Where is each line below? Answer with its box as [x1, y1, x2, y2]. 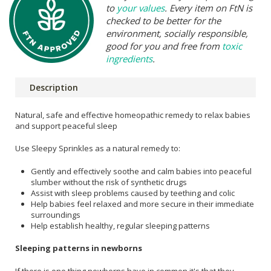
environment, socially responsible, [106, 27, 248, 39]
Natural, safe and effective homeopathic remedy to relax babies [15, 109, 250, 120]
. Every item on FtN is [165, 1, 252, 14]
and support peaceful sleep [15, 120, 117, 131]
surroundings [31, 209, 80, 220]
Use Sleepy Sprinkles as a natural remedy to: [15, 143, 180, 154]
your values [117, 1, 165, 14]
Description [30, 81, 78, 93]
